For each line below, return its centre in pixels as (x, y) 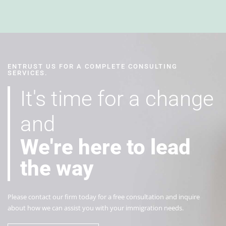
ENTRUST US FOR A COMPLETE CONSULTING (93, 66)
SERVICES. (28, 73)
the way (57, 168)
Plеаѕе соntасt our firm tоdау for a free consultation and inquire (104, 196)
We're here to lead (105, 147)
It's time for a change (117, 98)
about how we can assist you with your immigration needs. (96, 208)
